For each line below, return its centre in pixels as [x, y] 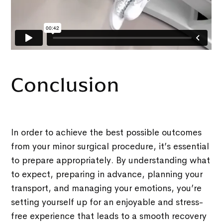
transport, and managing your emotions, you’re [107, 188]
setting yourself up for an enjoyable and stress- [108, 202]
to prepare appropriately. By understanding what [111, 161]
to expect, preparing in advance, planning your [107, 174]
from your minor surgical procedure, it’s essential [110, 147]
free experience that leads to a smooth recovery [109, 216]
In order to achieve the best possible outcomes [107, 133]
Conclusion [65, 85]
